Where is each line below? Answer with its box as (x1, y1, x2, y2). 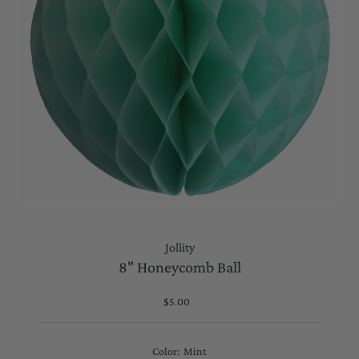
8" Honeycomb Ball (118, 257, 241, 276)
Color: (152, 344, 182, 357)
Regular (179, 294, 218, 308)
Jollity (164, 240, 195, 254)
